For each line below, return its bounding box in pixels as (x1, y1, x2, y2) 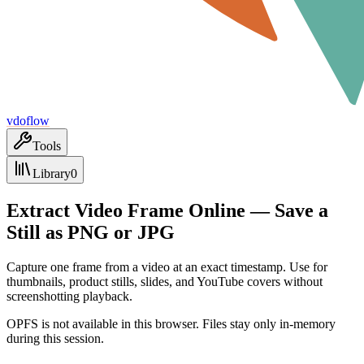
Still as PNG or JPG (6, 221, 175, 243)
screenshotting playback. (6, 288, 132, 303)
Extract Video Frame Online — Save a (6, 199, 328, 221)
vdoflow (6, 114, 50, 128)
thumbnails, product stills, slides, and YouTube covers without (6, 274, 323, 288)
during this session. (6, 331, 104, 345)
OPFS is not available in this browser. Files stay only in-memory (6, 316, 336, 331)
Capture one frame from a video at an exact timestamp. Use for (6, 259, 327, 274)
